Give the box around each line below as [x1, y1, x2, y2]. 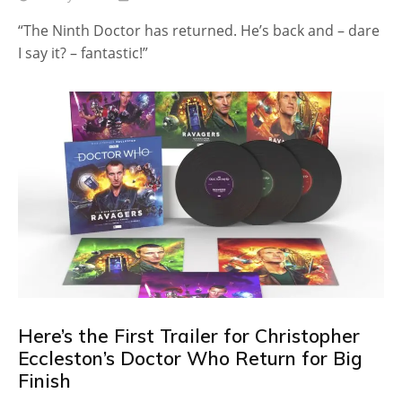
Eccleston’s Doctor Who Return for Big [18, 345, 363, 370]
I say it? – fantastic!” [18, 43, 148, 64]
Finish [18, 368, 71, 392]
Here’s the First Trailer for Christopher [18, 323, 360, 347]
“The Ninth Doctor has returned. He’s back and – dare [18, 21, 380, 41]
